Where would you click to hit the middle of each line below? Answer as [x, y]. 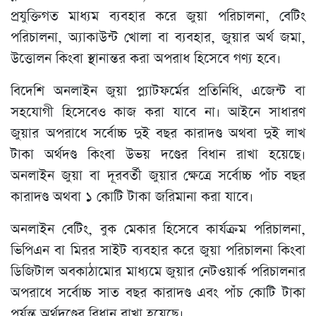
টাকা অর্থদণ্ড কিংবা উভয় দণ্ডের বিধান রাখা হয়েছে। [158, 155]
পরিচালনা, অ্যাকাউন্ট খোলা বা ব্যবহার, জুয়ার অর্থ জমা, [158, 38]
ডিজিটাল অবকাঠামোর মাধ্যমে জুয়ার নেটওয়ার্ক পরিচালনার [158, 272]
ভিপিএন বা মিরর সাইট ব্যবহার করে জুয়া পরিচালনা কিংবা [158, 251]
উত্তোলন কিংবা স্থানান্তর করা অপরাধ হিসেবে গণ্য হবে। [146, 59]
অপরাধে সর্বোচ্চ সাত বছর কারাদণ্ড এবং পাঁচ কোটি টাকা [158, 293]
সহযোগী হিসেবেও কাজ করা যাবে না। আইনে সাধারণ [158, 113]
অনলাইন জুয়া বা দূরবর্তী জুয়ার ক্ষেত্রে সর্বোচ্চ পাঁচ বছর [158, 176]
